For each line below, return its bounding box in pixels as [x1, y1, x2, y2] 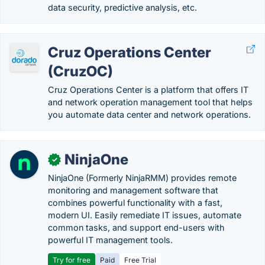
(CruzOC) [48, 63, 113, 80]
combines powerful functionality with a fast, [48, 198, 222, 208]
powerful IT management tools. [48, 235, 173, 245]
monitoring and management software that [48, 185, 218, 195]
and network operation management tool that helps [48, 97, 253, 107]
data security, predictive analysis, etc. [48, 2, 197, 12]
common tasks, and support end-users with [48, 222, 225, 232]
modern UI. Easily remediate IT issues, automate [48, 210, 241, 220]
